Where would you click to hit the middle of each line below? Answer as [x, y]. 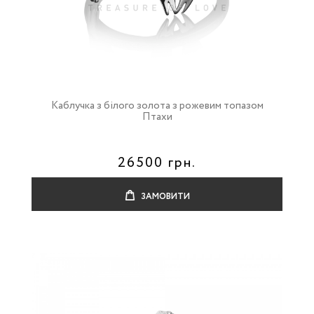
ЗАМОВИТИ [164, 197]
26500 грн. [157, 163]
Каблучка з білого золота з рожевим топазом [157, 106]
